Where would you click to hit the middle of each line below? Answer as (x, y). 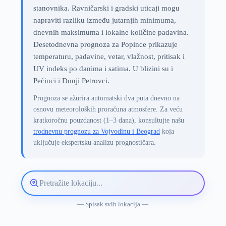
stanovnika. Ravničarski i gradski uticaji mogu (106, 8)
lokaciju (41, 195)
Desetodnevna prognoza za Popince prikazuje (105, 44)
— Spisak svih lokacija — (113, 204)
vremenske (46, 204)
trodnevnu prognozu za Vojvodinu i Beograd (96, 131)
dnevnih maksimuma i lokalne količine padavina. (111, 32)
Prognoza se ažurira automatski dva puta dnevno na (106, 98)
